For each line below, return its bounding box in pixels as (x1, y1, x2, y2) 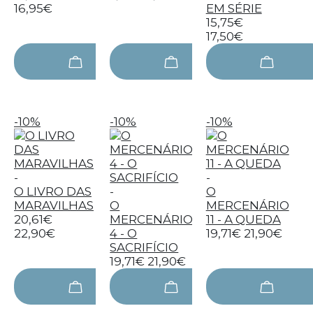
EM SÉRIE (205, 1, 262, 15)
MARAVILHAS (14, 198, 94, 212)
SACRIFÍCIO (110, 240, 179, 254)
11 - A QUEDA (205, 212, 281, 226)
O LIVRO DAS (14, 184, 92, 198)
